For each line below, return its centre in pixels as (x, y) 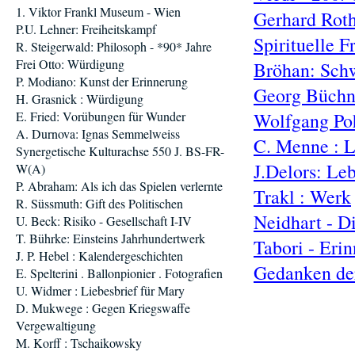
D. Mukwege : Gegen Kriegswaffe (103, 308)
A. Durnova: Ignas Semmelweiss (98, 134)
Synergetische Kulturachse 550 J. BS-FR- (120, 151)
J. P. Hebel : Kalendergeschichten (99, 256)
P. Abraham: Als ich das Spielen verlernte (119, 186)
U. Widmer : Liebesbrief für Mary (100, 290)
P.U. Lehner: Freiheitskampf (86, 29)
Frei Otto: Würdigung (70, 64)
